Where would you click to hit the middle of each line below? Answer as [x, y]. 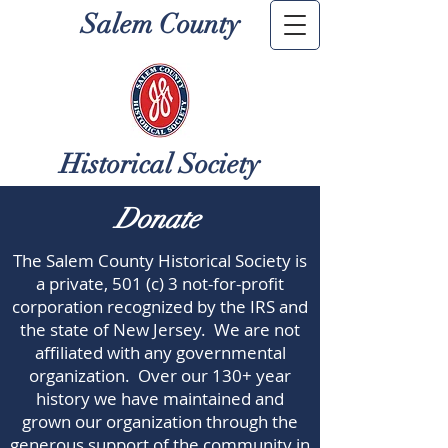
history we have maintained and [160, 398]
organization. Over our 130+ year [160, 375]
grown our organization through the [160, 421]
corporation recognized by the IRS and [160, 306]
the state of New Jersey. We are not [160, 329]
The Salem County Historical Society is [160, 260]
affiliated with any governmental [160, 352]
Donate [157, 219]
